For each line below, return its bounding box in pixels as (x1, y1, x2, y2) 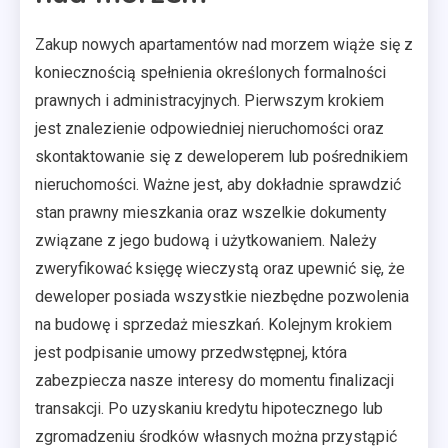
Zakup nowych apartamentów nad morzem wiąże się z (35, 34, 413, 54)
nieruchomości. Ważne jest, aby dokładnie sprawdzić (35, 174, 401, 194)
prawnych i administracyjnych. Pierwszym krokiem (35, 90, 384, 110)
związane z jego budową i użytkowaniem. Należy (35, 230, 377, 250)
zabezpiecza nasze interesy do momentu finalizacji (35, 370, 394, 390)
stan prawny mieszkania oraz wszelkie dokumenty (35, 202, 387, 222)
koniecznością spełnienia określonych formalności (35, 62, 386, 82)
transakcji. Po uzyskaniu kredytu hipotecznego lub (35, 398, 383, 418)
